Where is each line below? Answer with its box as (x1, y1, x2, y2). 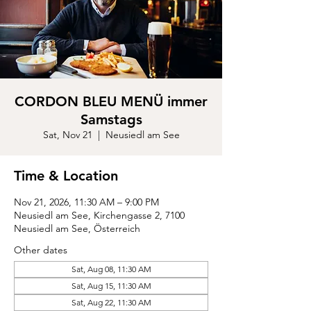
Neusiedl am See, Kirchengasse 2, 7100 (14, 209, 185, 221)
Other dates (14, 244, 67, 256)
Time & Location (14, 167, 118, 184)
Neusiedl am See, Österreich (14, 222, 140, 235)
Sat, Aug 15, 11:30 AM (71, 280, 151, 291)
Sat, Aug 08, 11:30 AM (71, 264, 151, 274)
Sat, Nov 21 (42, 128, 92, 141)
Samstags (80, 111, 142, 128)
